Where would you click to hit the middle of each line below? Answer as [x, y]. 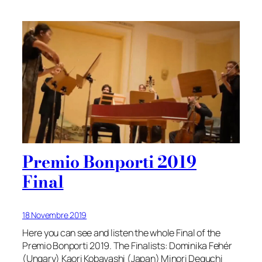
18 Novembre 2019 [55, 215]
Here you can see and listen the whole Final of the [122, 232]
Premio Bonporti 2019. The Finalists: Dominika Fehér [127, 245]
